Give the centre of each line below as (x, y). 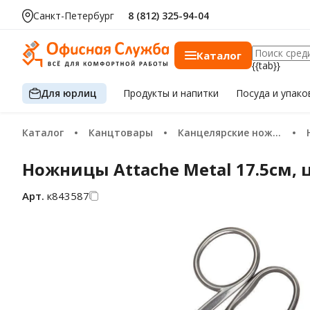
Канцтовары (124, 133)
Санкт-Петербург (74, 16)
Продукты (148, 93)
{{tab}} (266, 65)
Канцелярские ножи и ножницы (228, 133)
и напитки (196, 93)
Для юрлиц (69, 93)
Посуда (254, 93)
